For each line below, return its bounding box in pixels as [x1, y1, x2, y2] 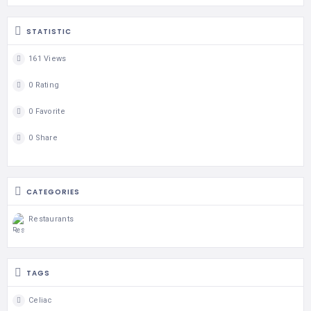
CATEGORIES [26, 186, 80, 197]
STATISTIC [26, 26, 72, 37]
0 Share [28, 133, 58, 143]
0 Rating [28, 81, 60, 90]
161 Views [28, 54, 67, 64]
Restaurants [28, 215, 74, 224]
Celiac [28, 296, 53, 305]
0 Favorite [28, 107, 65, 117]
